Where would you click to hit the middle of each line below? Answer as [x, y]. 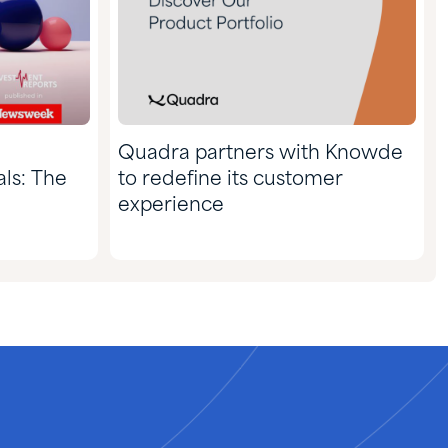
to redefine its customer [230, 180]
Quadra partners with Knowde [260, 154]
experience [171, 206]
